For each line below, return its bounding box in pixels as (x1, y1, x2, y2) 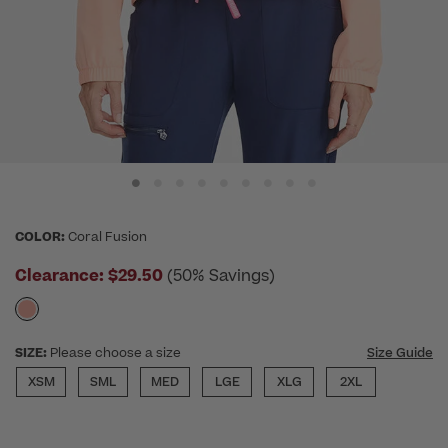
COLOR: (15, 228, 65, 247)
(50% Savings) (167, 265, 275, 288)
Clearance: (15, 265, 104, 288)
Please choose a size (50, 344, 181, 363)
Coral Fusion (68, 228, 147, 247)
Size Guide (367, 344, 433, 363)
